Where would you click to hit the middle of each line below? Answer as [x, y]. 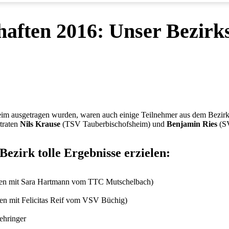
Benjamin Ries [192, 124]
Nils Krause [40, 124]
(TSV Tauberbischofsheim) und [113, 124]
